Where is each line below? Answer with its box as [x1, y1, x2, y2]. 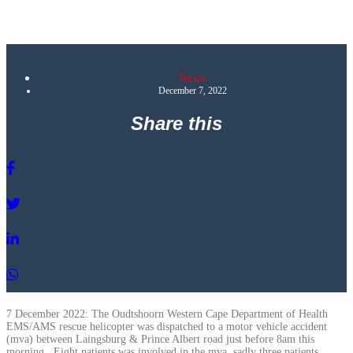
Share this [131, 112, 222, 134]
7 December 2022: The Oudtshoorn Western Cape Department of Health [6, 307, 328, 320]
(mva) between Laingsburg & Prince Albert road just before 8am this [6, 333, 314, 345]
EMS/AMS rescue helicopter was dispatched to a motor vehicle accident [6, 320, 327, 333]
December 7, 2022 [158, 84, 227, 96]
